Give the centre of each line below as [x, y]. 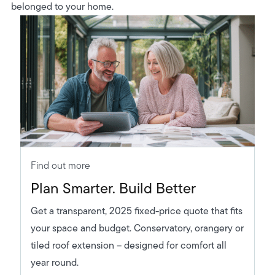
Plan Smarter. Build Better [113, 188]
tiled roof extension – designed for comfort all [128, 245]
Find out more [60, 165]
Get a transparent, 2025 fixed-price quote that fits [136, 211]
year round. [54, 262]
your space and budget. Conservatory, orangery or [137, 228]
